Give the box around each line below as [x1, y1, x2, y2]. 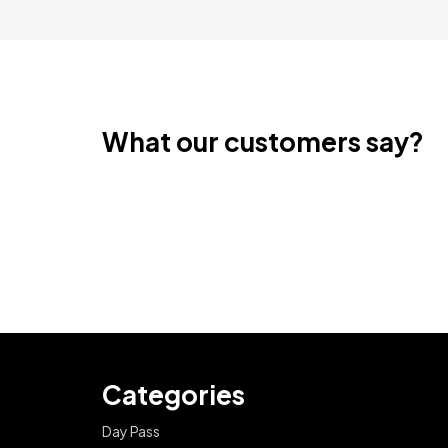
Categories [102, 377, 245, 411]
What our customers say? [102, 124, 424, 158]
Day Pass [102, 421, 160, 440]
